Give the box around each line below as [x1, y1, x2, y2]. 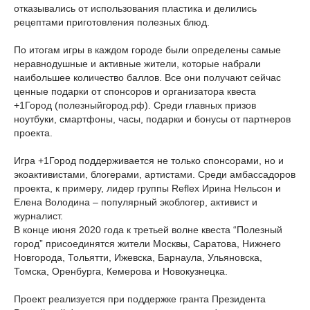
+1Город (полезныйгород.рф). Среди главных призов [14, 100, 256, 111]
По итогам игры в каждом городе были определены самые [14, 44, 281, 55]
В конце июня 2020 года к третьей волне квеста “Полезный [14, 224, 282, 235]
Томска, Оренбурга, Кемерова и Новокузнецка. [14, 266, 228, 277]
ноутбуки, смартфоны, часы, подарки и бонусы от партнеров [14, 113, 291, 125]
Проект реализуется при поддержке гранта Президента [14, 293, 266, 304]
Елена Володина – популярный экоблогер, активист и [14, 197, 257, 208]
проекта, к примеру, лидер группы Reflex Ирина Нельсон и [14, 183, 281, 194]
